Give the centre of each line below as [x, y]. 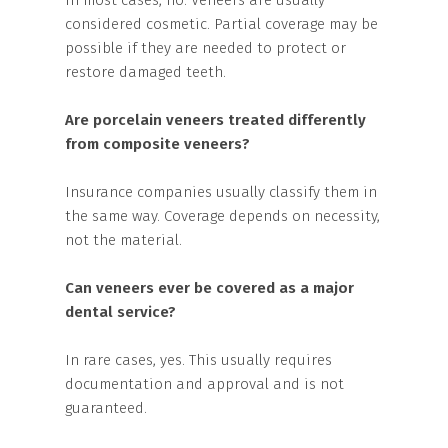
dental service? [120, 312]
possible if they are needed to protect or [205, 48]
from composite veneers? [157, 144]
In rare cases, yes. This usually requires [198, 360]
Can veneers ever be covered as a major [209, 288]
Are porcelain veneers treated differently [215, 120]
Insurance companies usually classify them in [221, 192]
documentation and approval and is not [204, 384]
